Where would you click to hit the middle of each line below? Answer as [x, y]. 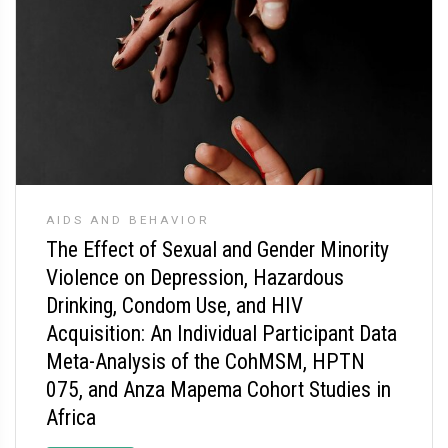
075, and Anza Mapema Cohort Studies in [218, 389]
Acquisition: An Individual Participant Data [221, 333]
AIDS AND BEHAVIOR [127, 220]
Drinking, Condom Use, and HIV [174, 305]
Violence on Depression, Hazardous [195, 277]
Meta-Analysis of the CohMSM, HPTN [205, 361]
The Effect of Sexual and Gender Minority [217, 249]
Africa [71, 417]
